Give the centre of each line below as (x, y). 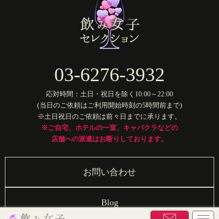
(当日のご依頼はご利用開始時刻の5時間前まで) (109, 106)
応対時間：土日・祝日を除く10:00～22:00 (109, 94)
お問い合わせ (109, 172)
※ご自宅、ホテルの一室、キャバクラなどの (109, 128)
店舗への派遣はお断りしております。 (109, 139)
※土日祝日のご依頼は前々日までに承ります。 (109, 117)
